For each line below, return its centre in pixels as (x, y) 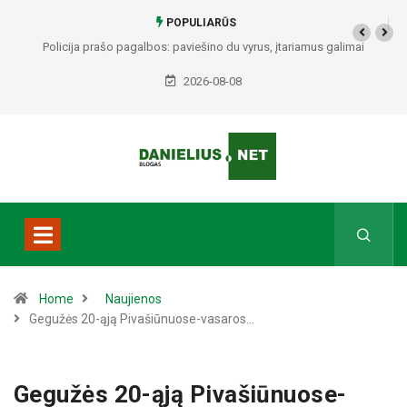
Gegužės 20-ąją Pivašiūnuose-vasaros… (142, 319)
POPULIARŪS (200, 23)
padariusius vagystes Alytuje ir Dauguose (203, 72)
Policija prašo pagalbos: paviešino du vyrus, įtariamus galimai (203, 47)
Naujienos (134, 299)
